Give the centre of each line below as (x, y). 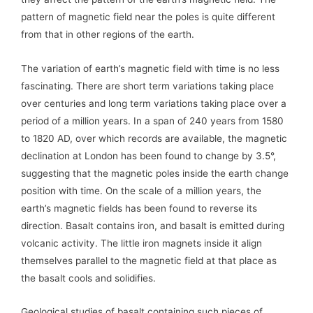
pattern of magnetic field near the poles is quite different (148, 16)
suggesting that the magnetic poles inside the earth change (155, 173)
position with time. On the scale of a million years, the (141, 190)
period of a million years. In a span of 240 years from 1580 (152, 121)
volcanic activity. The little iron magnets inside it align (141, 243)
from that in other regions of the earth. (108, 34)
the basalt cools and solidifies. (88, 278)
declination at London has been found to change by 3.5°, (148, 155)
